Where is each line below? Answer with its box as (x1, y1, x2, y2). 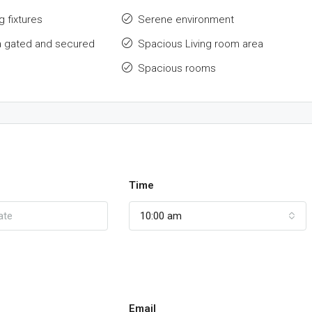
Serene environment (138, 13, 234, 26)
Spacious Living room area (138, 38, 263, 50)
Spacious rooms (138, 62, 216, 75)
